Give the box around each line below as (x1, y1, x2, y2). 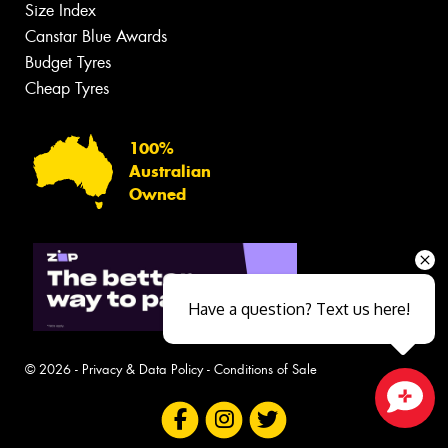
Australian (129, 161, 211, 181)
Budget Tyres (25, 52, 111, 74)
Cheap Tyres (25, 78, 109, 100)
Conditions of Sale (214, 361, 317, 379)
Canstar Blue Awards (25, 26, 167, 48)
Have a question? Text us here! (187, 299, 410, 319)
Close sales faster (97, 417, 206, 433)
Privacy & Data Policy (82, 361, 203, 379)
